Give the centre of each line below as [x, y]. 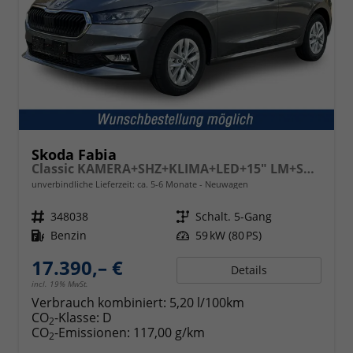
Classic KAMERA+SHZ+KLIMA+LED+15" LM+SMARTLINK [309, 168]
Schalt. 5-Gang [234, 216]
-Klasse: [77, 317]
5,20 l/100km [207, 302]
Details [249, 269]
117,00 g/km [169, 332]
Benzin [69, 235]
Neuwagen [225, 184]
